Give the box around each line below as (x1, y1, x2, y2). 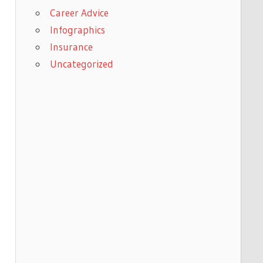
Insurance (49, 40, 93, 53)
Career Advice (49, 6, 109, 19)
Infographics (49, 23, 105, 36)
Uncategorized (49, 57, 113, 70)
